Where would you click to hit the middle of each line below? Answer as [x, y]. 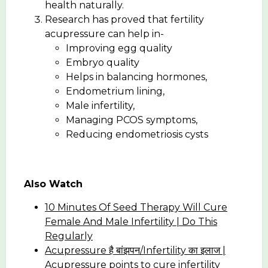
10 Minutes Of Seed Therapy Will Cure [136, 207]
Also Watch [53, 184]
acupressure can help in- [104, 33]
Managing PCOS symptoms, [132, 120]
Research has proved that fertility [124, 19]
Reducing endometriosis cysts [137, 134]
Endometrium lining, [115, 91]
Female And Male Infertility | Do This [131, 221]
